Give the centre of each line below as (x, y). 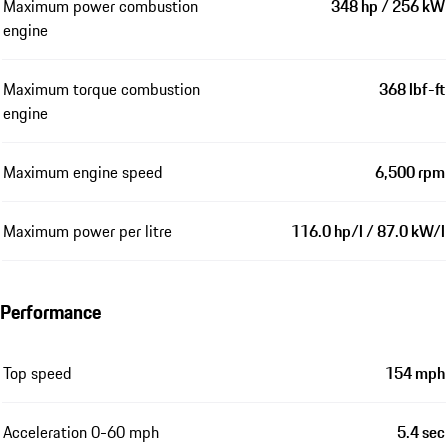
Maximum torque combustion (101, 89)
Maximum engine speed (83, 172)
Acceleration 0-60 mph (81, 432)
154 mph (415, 373)
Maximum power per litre (87, 231)
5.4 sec (421, 432)
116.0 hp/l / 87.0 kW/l (368, 231)
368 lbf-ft (412, 89)
